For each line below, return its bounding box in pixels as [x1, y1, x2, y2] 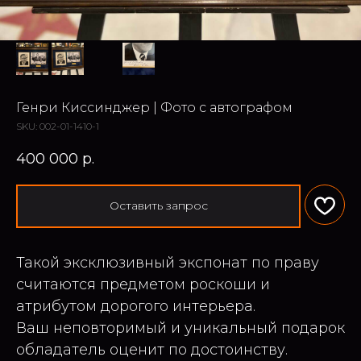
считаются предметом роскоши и [16, 275, 270, 293]
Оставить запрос [109, 198, 208, 214]
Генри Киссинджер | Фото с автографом [16, 100, 293, 115]
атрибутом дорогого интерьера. [16, 297, 255, 315]
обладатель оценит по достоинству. [16, 340, 288, 359]
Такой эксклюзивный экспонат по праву [16, 253, 319, 272]
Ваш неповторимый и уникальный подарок [16, 318, 345, 337]
